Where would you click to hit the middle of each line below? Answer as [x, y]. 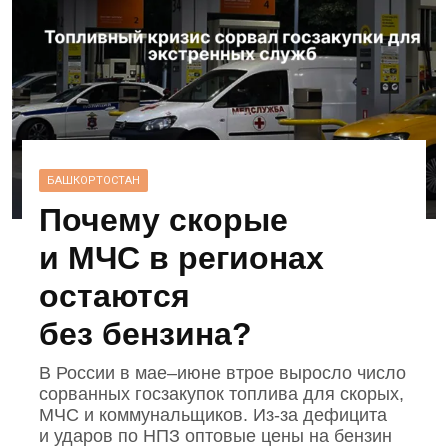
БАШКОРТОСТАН [94, 181]
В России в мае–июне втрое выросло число [223, 373]
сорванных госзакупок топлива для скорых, [222, 394]
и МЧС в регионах [182, 258]
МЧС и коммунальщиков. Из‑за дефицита [213, 415]
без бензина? [146, 334]
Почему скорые [164, 220]
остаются [115, 296]
